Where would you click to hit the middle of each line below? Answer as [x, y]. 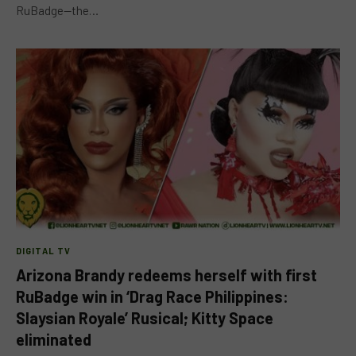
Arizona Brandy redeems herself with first [166, 275]
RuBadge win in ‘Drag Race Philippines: [152, 296]
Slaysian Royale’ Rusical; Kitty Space [145, 318]
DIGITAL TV [43, 251]
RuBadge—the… [57, 10]
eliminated [54, 339]
